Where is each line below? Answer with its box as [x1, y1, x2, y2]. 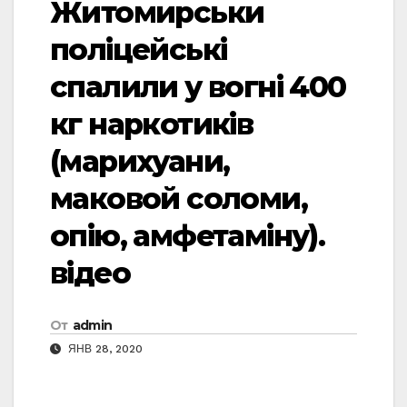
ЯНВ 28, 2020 [65, 342, 143, 356]
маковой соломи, [50, 181, 307, 217]
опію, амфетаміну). [50, 218, 325, 254]
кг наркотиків [50, 106, 253, 143]
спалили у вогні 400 [50, 69, 346, 105]
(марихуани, [50, 144, 230, 180]
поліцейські [50, 32, 227, 68]
